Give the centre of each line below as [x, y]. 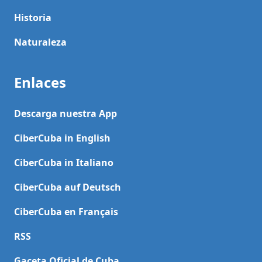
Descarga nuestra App [65, 113]
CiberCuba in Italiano [64, 163]
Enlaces [40, 82]
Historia [33, 18]
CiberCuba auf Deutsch [68, 187]
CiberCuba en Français [66, 212]
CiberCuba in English [62, 138]
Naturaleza [40, 42]
